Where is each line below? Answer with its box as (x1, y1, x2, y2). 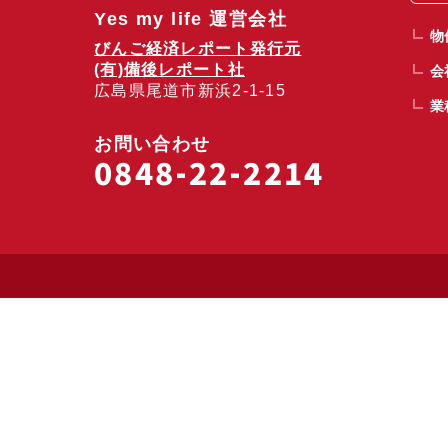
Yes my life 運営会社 (94, 9, 288, 29)
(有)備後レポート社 (94, 61, 245, 78)
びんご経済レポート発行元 (94, 40, 302, 57)
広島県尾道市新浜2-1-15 (94, 82, 286, 99)
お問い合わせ (94, 134, 211, 154)
